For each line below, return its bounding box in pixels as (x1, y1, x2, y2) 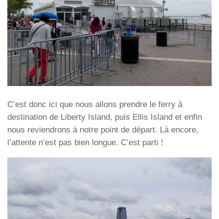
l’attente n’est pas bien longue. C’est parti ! (7, 138, 163, 148)
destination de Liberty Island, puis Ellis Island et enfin (7, 112, 202, 122)
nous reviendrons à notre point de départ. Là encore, (7, 125, 198, 135)
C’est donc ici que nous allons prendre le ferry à (7, 100, 182, 109)
